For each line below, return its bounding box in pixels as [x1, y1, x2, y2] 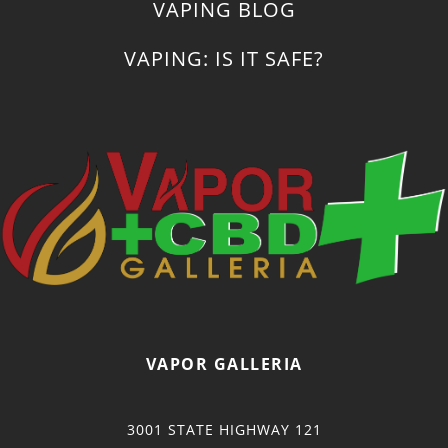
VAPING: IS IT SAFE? [124, 45, 324, 73]
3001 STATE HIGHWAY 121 [126, 419, 322, 439]
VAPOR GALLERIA [145, 352, 303, 375]
